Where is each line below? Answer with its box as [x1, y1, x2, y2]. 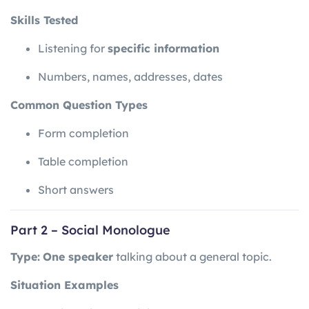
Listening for [38, 41, 108, 56]
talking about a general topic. [113, 250, 272, 264]
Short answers [38, 183, 114, 197]
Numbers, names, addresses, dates [38, 70, 223, 84]
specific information [108, 41, 219, 56]
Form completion [38, 126, 129, 141]
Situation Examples [10, 278, 119, 292]
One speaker [43, 250, 113, 264]
